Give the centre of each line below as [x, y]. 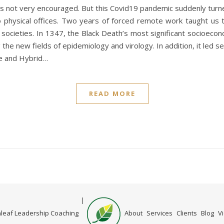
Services [159, 213]
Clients [186, 213]
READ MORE [112, 93]
